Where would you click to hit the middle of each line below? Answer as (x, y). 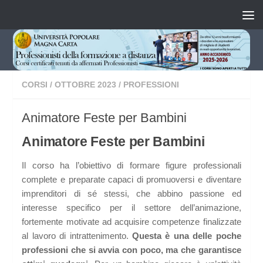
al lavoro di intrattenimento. (77, 236)
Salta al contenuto (56, 16)
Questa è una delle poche (187, 236)
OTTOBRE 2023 (86, 85)
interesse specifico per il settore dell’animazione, (131, 208)
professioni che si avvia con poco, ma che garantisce (131, 250)
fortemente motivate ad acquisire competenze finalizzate (131, 222)
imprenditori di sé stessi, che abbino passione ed (131, 194)
